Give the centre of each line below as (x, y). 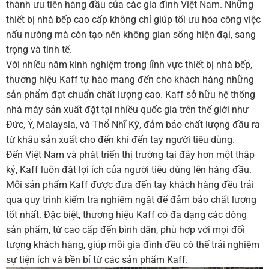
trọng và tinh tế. (39, 49)
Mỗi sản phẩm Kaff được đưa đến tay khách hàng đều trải (130, 184)
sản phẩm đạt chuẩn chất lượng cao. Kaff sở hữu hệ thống (130, 94)
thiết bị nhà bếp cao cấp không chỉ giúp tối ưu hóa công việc (133, 19)
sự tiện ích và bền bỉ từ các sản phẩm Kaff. (97, 259)
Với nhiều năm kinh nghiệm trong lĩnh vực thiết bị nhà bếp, (129, 64)
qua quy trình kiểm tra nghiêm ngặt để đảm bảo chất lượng (131, 199)
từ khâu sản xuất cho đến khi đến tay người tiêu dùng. (120, 139)
